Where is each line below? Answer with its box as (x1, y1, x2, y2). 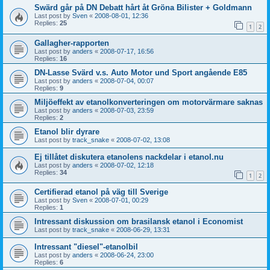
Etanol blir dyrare (34, 127, 99, 136)
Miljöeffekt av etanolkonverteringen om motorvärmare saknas (34, 97, 263, 107)
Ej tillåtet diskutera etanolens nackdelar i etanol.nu (34, 152, 224, 162)
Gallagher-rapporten (34, 38, 109, 48)
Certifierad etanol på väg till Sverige (34, 187, 168, 197)
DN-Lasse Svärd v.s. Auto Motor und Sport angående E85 (34, 67, 247, 77)
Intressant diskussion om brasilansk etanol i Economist (34, 217, 243, 227)
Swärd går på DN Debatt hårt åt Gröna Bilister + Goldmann (34, 2, 252, 12)
